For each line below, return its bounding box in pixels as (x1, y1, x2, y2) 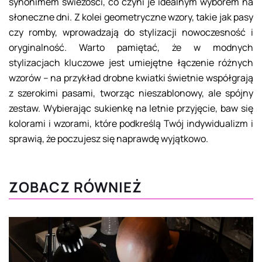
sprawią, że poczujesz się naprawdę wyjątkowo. (9, 132, 208, 146)
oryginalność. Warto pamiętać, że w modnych (9, 41, 253, 54)
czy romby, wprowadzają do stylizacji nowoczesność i (9, 26, 253, 39)
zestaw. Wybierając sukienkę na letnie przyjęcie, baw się (9, 102, 253, 115)
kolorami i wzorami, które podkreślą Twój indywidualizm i (9, 117, 253, 130)
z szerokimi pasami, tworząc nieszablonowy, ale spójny (9, 87, 253, 100)
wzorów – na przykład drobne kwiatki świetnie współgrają (9, 71, 253, 85)
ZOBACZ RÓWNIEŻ (9, 177, 142, 197)
